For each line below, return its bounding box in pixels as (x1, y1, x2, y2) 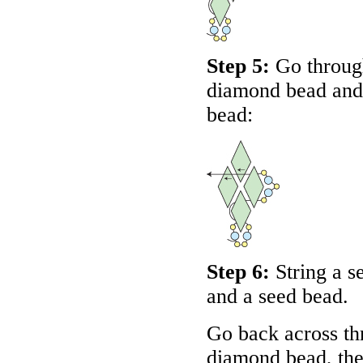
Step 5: (207, 54, 270, 78)
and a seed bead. (207, 284, 348, 308)
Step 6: (207, 260, 270, 284)
